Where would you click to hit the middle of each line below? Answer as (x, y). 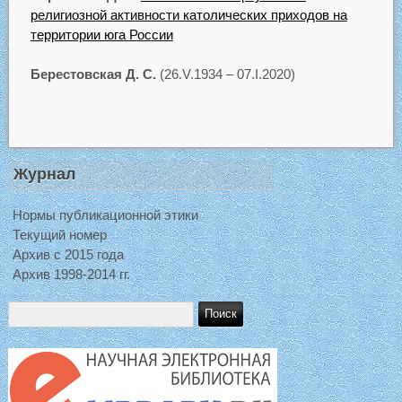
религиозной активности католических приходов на (188, 14)
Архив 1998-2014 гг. (71, 274)
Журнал (44, 174)
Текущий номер (59, 234)
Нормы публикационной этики (105, 214)
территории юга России (101, 34)
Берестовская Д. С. (93, 74)
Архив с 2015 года (68, 254)
